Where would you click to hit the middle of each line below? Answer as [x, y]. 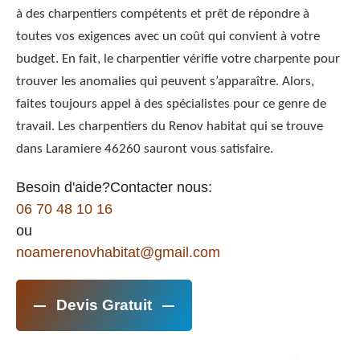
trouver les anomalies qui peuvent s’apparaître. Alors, [165, 82]
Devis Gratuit [104, 305]
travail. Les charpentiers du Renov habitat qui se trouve [170, 127]
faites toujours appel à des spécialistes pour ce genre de [171, 104]
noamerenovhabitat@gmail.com [118, 253]
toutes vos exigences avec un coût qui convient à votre [168, 37]
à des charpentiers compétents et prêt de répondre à [163, 14]
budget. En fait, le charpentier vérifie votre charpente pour [178, 59]
